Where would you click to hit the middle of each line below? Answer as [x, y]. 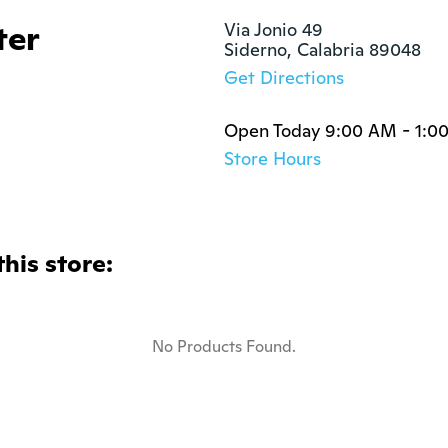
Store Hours [272, 158]
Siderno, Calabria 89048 [322, 49]
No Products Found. [224, 346]
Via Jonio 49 [273, 29]
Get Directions [284, 77]
